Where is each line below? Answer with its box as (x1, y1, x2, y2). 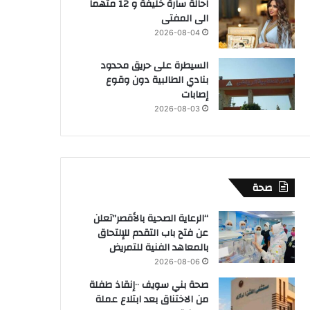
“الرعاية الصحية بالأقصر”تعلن (93, 209, 208, 228)
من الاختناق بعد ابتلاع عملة (95, 290, 208, 309)
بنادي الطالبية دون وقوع (106, 71, 208, 89)
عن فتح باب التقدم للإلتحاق (98, 224, 208, 242)
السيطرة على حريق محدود (100, 56, 208, 75)
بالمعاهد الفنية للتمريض (109, 238, 208, 257)
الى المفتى (161, 9, 208, 28)
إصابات (181, 85, 208, 104)
